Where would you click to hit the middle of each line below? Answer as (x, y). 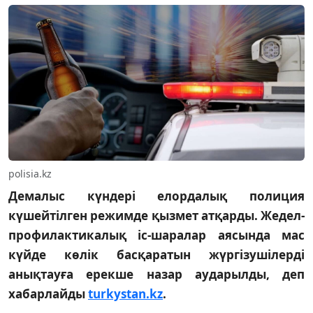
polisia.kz (30, 173)
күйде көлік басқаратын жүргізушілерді (156, 254)
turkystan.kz (125, 293)
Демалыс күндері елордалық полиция (156, 196)
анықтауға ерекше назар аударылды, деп (156, 274)
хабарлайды (48, 293)
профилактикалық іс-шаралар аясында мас (156, 235)
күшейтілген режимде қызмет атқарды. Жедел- (156, 215)
